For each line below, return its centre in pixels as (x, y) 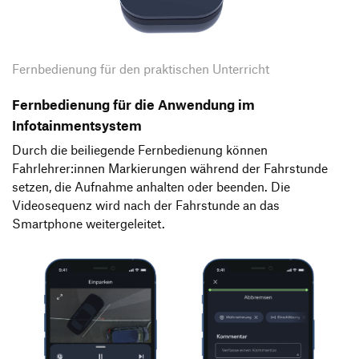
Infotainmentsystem (77, 125)
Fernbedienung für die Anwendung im (133, 105)
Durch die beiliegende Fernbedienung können (140, 149)
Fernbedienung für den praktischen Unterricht (141, 69)
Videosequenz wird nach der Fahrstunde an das (146, 205)
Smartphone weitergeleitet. (89, 223)
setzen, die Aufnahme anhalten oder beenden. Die (151, 186)
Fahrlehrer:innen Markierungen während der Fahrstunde (170, 168)
